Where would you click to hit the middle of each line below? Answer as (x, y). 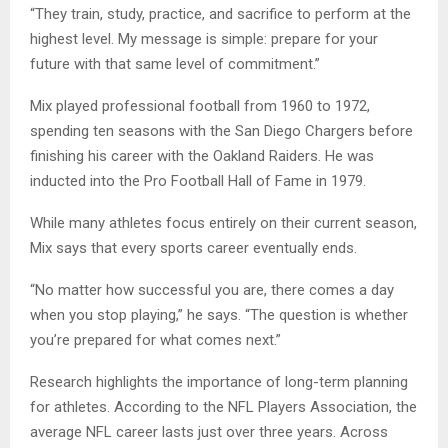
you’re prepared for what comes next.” (155, 339)
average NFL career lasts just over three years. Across (209, 431)
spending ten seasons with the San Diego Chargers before (221, 130)
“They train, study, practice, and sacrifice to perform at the (220, 13)
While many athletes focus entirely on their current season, (223, 222)
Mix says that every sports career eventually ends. (193, 247)
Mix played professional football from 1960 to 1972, (200, 105)
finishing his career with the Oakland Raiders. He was (202, 155)
